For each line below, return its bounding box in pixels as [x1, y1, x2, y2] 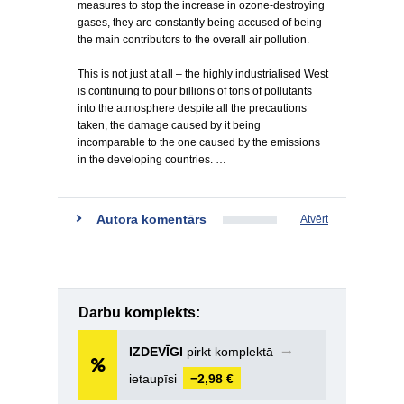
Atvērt [300, 213, 328, 225]
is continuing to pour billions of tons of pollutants [78, 85, 312, 97]
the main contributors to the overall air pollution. [78, 33, 309, 46]
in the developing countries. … [78, 153, 226, 166]
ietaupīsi [129, 372, 180, 386]
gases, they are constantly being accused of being [78, 16, 322, 29]
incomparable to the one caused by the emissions [78, 136, 320, 149]
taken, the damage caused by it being [78, 119, 261, 132]
